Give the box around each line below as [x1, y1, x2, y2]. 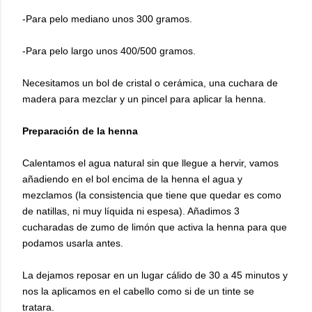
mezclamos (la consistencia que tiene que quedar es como [22, 189, 281, 201]
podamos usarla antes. [22, 237, 126, 249]
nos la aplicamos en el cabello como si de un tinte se [22, 286, 254, 297]
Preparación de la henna [22, 125, 138, 137]
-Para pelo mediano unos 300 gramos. [22, 13, 192, 25]
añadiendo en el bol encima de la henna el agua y [22, 173, 242, 185]
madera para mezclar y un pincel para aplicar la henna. [22, 93, 266, 105]
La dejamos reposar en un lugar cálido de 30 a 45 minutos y [22, 270, 288, 281]
